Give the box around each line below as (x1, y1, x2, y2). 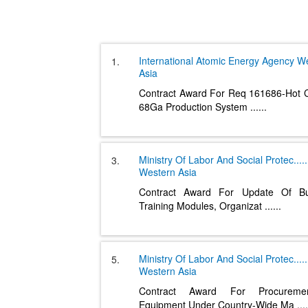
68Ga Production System (139, 100, 250, 113)
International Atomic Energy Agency (139, 54, 294, 67)
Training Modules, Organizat (139, 199, 265, 212)
